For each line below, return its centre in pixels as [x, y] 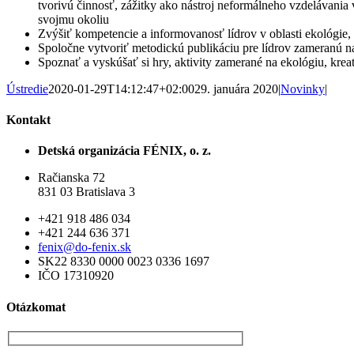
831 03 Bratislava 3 [87, 192]
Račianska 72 [72, 178]
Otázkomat [36, 307]
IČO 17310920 [76, 276]
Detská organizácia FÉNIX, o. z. [124, 151]
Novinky [303, 88]
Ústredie [27, 88]
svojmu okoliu [73, 19]
